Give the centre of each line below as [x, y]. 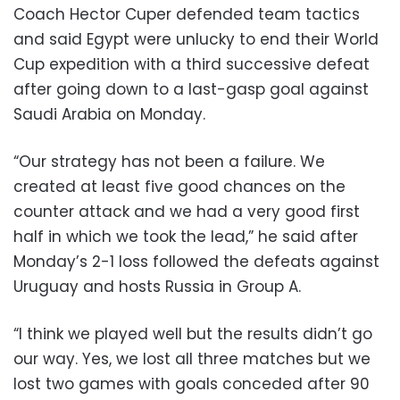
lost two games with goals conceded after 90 [192, 383]
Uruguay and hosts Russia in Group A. [157, 286]
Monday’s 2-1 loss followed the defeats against [196, 261]
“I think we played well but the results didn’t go [193, 333]
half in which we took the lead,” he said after [186, 236]
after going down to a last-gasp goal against [191, 89]
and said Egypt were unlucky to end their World [196, 39]
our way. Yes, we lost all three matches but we [192, 358]
